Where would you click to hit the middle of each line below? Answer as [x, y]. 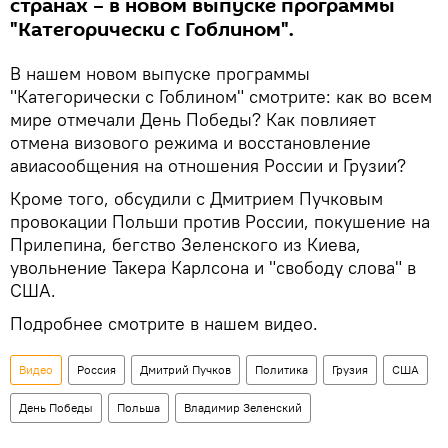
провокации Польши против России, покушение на [220, 221]
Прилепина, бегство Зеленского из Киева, [185, 244]
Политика [281, 369]
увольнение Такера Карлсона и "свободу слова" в [213, 267]
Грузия [350, 369]
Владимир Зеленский [243, 407]
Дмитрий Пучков [185, 369]
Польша [138, 407]
